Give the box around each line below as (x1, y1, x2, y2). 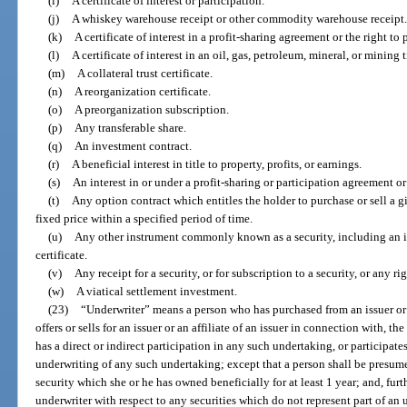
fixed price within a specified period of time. (35, 212, 253, 226)
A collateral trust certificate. (76, 66, 213, 81)
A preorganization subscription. (74, 103, 229, 117)
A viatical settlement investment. (75, 284, 237, 299)
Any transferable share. (74, 121, 186, 135)
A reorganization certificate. (74, 84, 211, 99)
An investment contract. (74, 139, 192, 154)
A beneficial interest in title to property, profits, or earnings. (71, 157, 362, 172)
